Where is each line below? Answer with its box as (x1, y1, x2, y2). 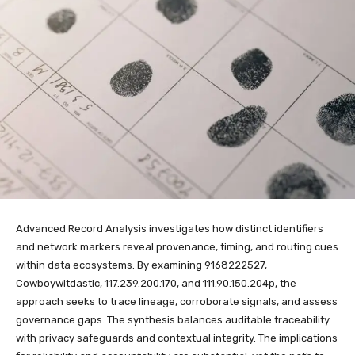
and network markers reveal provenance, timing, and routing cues (16, 240, 338, 253)
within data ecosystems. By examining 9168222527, (16, 258, 267, 271)
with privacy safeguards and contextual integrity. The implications (16, 331, 338, 344)
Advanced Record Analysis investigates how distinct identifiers (16, 222, 323, 235)
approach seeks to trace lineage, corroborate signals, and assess (16, 295, 338, 307)
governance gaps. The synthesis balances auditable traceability (16, 313, 330, 326)
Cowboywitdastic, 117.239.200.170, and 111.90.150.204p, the (16, 277, 296, 289)
